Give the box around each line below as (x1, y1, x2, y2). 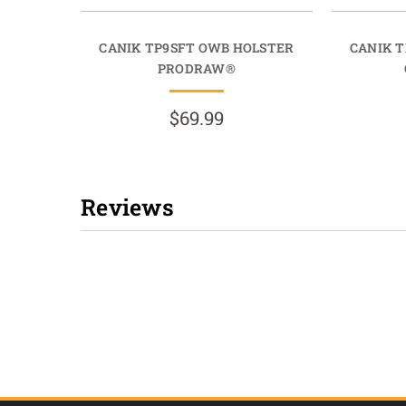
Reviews (81, 192, 174, 223)
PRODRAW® (157, 60, 236, 78)
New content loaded (80, 241, 217, 260)
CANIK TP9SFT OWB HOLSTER (99, 39, 295, 57)
